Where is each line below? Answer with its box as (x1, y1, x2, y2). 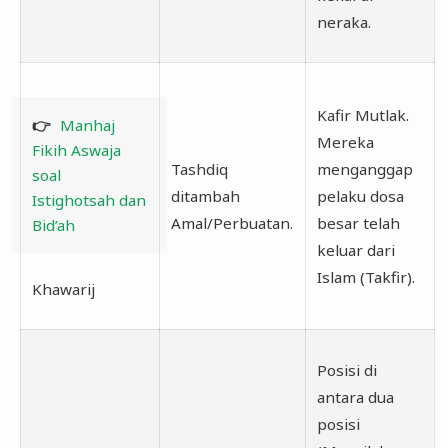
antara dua (316, 386, 394, 407)
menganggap (316, 158, 413, 179)
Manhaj (59, 114, 115, 135)
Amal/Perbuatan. (170, 212, 293, 233)
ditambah (170, 185, 240, 206)
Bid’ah (31, 214, 75, 235)
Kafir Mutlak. (316, 104, 409, 125)
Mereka (316, 131, 374, 152)
